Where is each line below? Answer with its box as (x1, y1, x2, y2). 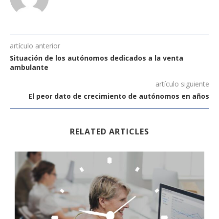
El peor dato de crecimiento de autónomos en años (28, 91, 209, 101)
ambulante (10, 62, 48, 72)
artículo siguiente (155, 79, 209, 88)
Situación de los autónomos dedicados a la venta (10, 53, 183, 63)
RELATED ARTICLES (70, 126, 149, 137)
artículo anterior (10, 41, 60, 50)
